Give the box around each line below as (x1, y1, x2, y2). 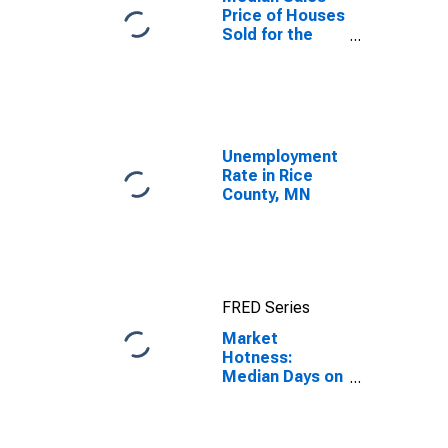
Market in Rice (222, 386, 333, 405)
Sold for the (222, 25, 313, 44)
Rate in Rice (222, 166, 313, 185)
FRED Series (222, 298, 310, 317)
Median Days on (222, 367, 343, 386)
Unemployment (222, 147, 338, 166)
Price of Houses (222, 6, 345, 25)
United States (222, 44, 330, 63)
